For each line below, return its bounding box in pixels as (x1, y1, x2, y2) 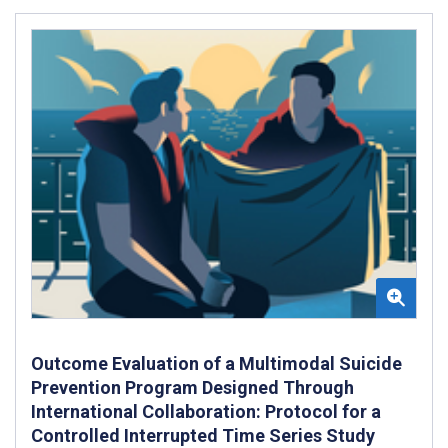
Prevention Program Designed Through (31, 377, 354, 399)
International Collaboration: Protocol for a (31, 401, 381, 423)
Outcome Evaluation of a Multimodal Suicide (31, 353, 402, 375)
